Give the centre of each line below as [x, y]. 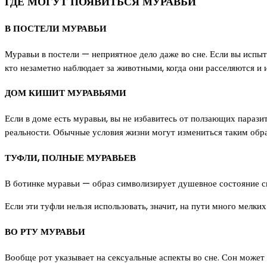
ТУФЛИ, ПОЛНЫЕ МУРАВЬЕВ [70, 158]
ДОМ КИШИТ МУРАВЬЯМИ [66, 93]
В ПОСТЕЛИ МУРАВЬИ [56, 28]
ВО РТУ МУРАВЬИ [45, 232]
